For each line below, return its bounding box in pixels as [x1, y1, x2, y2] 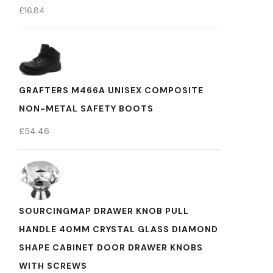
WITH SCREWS [19, 260, 87, 271]
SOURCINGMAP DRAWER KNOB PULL [19, 205, 189, 216]
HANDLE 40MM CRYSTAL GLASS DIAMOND [19, 224, 218, 235]
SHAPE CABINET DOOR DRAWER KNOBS [19, 242, 203, 253]
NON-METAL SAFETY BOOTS [19, 103, 154, 114]
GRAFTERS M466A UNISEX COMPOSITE [19, 85, 204, 96]
